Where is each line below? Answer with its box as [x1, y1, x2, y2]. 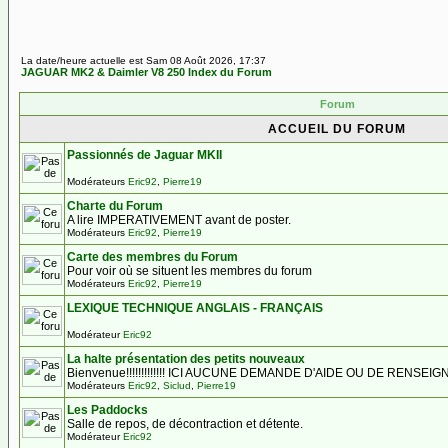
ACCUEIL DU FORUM [268, 122, 406, 136]
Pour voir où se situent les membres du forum [67, 264, 312, 278]
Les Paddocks [67, 403, 148, 417]
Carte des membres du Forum [67, 250, 238, 264]
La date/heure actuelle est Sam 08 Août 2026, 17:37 [21, 55, 266, 66]
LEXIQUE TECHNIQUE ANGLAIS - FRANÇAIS [67, 301, 323, 315]
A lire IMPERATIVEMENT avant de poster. [67, 213, 291, 227]
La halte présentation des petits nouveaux [67, 352, 305, 366]
